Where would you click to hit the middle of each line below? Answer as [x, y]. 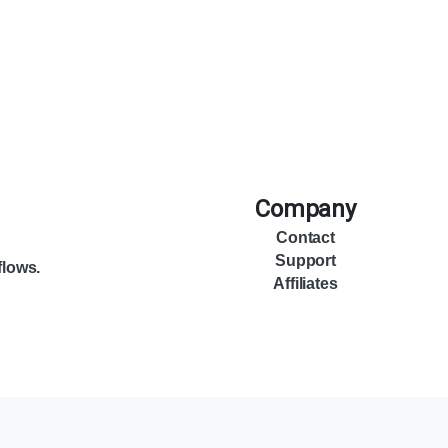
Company [305, 209]
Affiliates [305, 284]
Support [305, 261]
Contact [305, 238]
